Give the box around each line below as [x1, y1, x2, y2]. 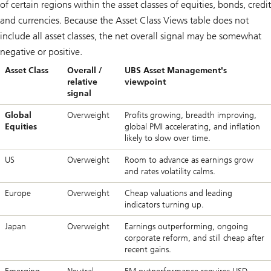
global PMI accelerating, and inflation [125, 122, 260, 132]
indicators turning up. [125, 200, 204, 211]
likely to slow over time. [125, 133, 211, 144]
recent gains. [125, 244, 171, 255]
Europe [5, 188, 31, 199]
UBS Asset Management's [125, 65, 227, 76]
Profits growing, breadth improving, [125, 110, 256, 121]
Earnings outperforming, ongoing [125, 221, 248, 232]
